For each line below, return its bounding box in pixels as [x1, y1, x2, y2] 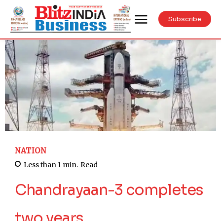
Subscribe [168, 15, 201, 24]
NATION [15, 146, 46, 156]
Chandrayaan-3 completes [15, 181, 203, 200]
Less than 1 [24, 160, 61, 170]
